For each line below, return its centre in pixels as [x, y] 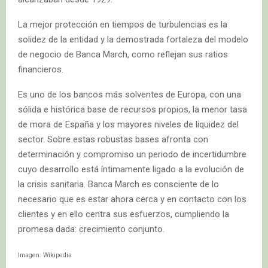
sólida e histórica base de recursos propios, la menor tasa [133, 109]
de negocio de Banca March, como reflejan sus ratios [123, 54]
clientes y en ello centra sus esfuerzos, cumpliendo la [124, 214]
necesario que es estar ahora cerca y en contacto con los [132, 199]
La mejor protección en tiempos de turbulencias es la [123, 24]
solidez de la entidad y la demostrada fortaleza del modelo [133, 39]
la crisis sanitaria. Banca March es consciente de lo [118, 184]
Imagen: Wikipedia [45, 255]
